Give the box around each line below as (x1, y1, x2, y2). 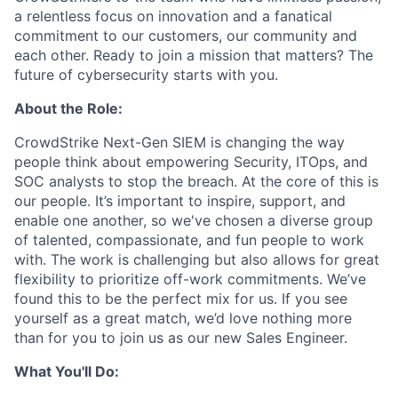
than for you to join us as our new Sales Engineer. (14, 329, 347, 346)
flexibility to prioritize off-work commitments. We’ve (14, 270, 366, 288)
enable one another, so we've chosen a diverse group (14, 211, 373, 229)
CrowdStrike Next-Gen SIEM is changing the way (14, 133, 345, 151)
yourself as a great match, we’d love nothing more (14, 309, 352, 327)
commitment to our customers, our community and (14, 27, 357, 44)
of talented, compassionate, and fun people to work (14, 231, 364, 249)
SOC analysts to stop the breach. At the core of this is (14, 172, 378, 190)
